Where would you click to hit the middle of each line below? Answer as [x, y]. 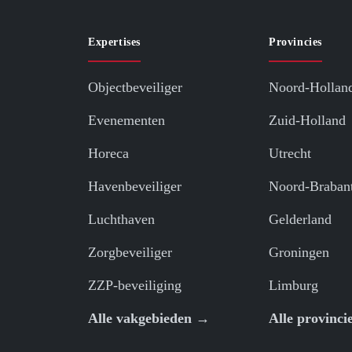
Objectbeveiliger [135, 88]
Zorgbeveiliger [130, 253]
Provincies [295, 42]
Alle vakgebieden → [149, 319]
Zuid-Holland [307, 121]
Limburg [293, 286]
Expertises [114, 42]
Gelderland [300, 220]
